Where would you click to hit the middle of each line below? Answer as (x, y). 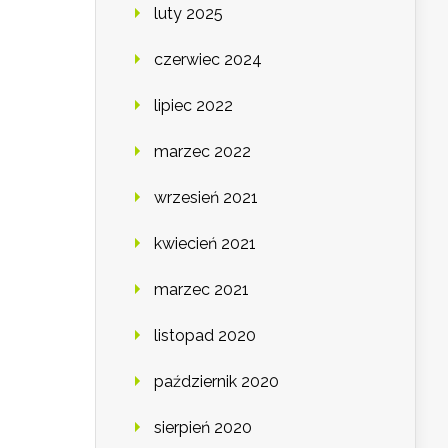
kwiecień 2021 (205, 244)
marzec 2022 (202, 152)
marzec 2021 (201, 290)
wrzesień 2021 (206, 198)
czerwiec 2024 (208, 60)
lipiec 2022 (193, 106)
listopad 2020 (205, 336)
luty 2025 (188, 14)
